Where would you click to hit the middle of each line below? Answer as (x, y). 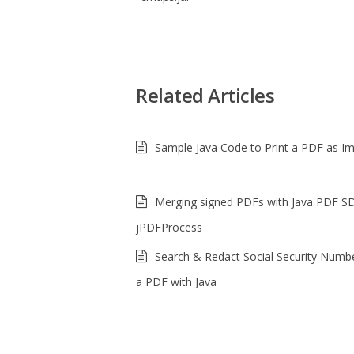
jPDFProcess (169, 228)
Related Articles (205, 96)
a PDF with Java (176, 282)
